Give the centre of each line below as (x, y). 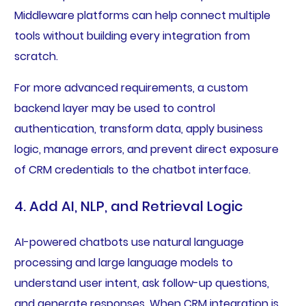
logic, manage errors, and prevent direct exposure (146, 150)
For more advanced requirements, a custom (131, 88)
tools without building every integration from (132, 36)
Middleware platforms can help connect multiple (142, 16)
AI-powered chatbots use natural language (129, 242)
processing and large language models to (123, 263)
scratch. (36, 57)
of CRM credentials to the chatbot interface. (132, 170)
